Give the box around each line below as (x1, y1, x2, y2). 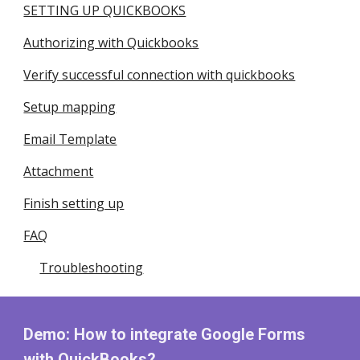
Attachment (23, 162, 94, 180)
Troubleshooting (39, 259, 144, 276)
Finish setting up (23, 194, 125, 212)
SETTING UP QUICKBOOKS (23, 2, 186, 19)
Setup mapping (23, 98, 117, 116)
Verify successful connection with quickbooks (23, 66, 296, 84)
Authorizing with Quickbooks (23, 34, 199, 51)
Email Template (23, 130, 117, 148)
